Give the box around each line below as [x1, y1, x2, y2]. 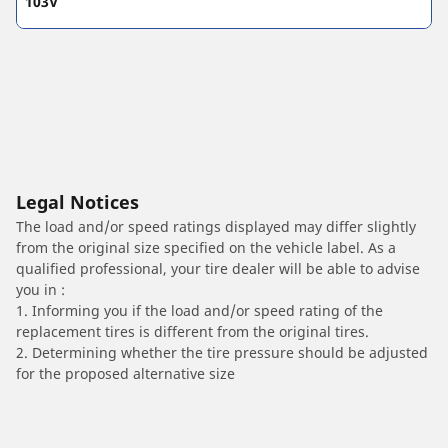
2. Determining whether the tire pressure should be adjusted [16, 343, 428, 363]
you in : [16, 280, 65, 300]
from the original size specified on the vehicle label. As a [16, 238, 396, 258]
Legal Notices [16, 190, 139, 215]
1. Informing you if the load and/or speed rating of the [16, 301, 383, 321]
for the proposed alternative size [16, 364, 235, 384]
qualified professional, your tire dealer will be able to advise [16, 259, 420, 279]
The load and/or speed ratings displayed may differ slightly [16, 217, 416, 237]
